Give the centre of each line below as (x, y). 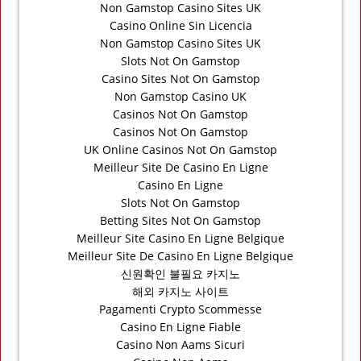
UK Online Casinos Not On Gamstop (180, 149)
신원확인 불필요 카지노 (180, 273)
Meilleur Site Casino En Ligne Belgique (180, 238)
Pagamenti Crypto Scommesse (180, 309)
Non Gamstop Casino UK (180, 96)
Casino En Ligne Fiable (180, 326)
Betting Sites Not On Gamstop (180, 220)
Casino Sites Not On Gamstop (180, 78)
